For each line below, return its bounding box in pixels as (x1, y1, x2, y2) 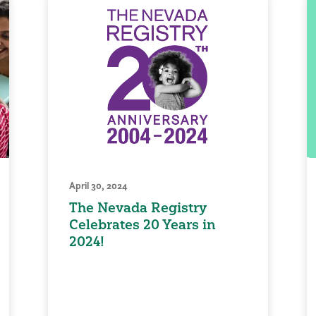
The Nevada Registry (69, 199, 207, 217)
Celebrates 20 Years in (69, 216, 217, 233)
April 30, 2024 (69, 179, 128, 193)
